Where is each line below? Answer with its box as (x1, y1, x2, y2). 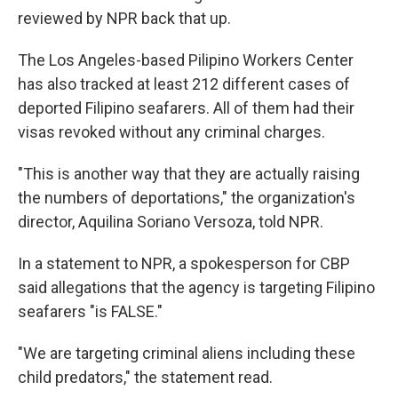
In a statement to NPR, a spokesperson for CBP (18, 253, 350, 273)
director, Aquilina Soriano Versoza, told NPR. (18, 211, 323, 231)
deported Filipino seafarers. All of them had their (18, 98, 354, 117)
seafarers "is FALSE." (18, 301, 163, 321)
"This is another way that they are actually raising (18, 163, 360, 183)
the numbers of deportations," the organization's (18, 187, 355, 207)
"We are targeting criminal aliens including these (18, 343, 355, 362)
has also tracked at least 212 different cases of (18, 74, 350, 93)
